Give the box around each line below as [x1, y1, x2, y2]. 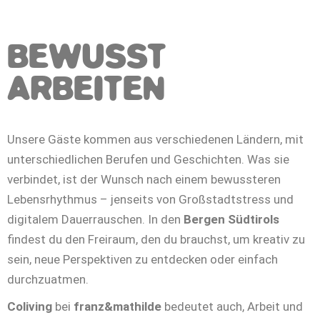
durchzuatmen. [7, 271, 89, 286]
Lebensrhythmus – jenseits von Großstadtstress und [7, 191, 294, 206]
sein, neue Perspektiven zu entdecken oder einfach [7, 251, 278, 266]
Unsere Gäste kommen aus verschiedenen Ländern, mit [7, 131, 304, 146]
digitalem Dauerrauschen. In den [7, 211, 184, 226]
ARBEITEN [7, 75, 165, 108]
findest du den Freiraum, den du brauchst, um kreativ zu [7, 231, 305, 246]
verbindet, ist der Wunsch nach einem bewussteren [7, 171, 281, 186]
